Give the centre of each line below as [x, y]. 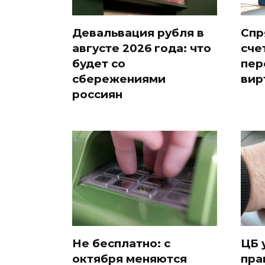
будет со [99, 64]
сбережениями [119, 79]
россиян [97, 95]
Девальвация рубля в [138, 33]
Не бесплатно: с [121, 243]
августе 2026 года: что [142, 49]
